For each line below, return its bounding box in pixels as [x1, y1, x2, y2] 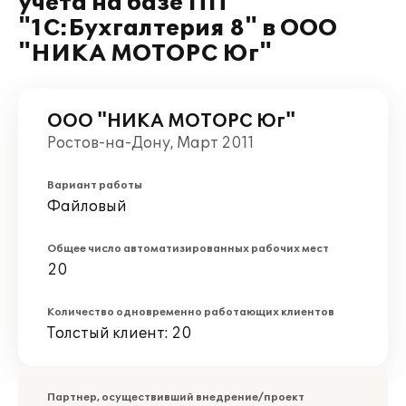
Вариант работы [47, 179, 142, 191]
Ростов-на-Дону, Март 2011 [47, 134, 255, 152]
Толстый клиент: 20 [47, 324, 191, 343]
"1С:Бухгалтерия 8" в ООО [18, 15, 337, 42]
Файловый [47, 198, 127, 216]
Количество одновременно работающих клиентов [47, 306, 334, 318]
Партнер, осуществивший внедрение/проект [47, 391, 304, 403]
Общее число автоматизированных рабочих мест [47, 243, 329, 255]
